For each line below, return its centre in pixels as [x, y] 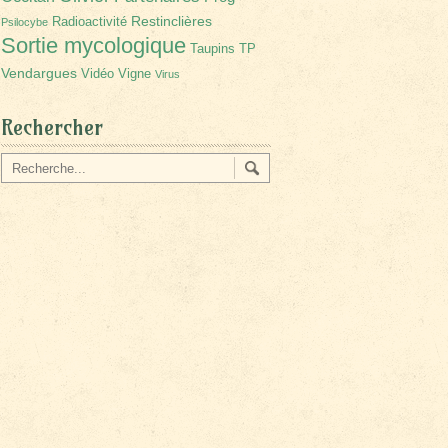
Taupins [212, 49]
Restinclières [171, 21]
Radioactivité [89, 22]
